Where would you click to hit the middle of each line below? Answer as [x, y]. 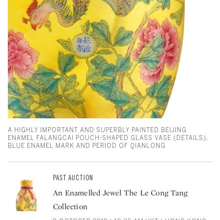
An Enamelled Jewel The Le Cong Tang [120, 192]
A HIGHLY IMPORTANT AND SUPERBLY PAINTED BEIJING [97, 130]
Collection [70, 206]
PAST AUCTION [73, 178]
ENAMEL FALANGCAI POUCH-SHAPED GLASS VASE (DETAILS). [108, 138]
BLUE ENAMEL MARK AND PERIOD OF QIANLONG [87, 146]
